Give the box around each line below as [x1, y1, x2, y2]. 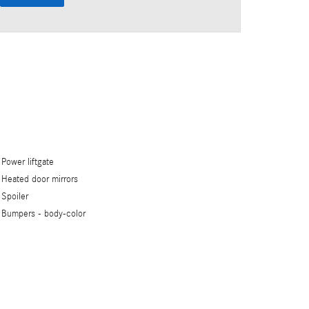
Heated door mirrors [1, 174, 79, 186]
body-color [44, 208, 86, 220]
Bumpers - [1, 208, 45, 220]
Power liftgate [1, 157, 54, 168]
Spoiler [1, 191, 29, 203]
